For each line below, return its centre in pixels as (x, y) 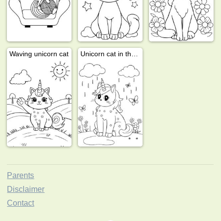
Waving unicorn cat (39, 54)
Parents (21, 175)
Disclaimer (26, 189)
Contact (21, 203)
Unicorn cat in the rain (135, 54)
